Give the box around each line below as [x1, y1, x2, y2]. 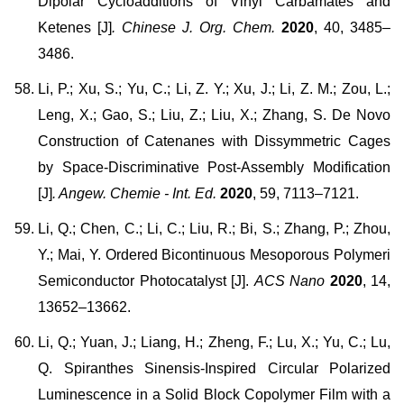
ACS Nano [253, 273, 325, 289]
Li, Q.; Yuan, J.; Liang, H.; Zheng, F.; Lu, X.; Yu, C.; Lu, [38, 335, 390, 350]
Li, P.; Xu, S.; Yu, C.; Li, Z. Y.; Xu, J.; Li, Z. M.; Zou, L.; [38, 81, 390, 96]
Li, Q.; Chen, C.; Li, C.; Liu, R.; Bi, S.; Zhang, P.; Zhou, [38, 221, 390, 236]
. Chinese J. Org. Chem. [112, 20, 275, 35]
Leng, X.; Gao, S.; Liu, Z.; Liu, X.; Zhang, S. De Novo [38, 107, 390, 123]
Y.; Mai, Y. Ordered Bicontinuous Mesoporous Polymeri [38, 247, 390, 262]
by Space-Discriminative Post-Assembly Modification [38, 160, 390, 175]
